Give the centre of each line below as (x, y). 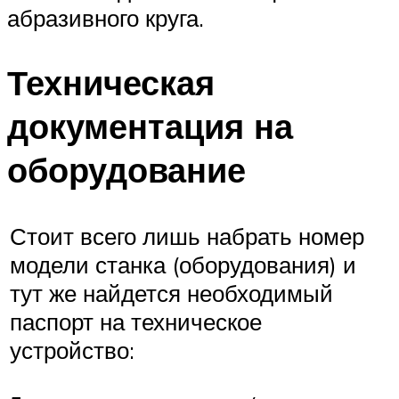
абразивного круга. (106, 17)
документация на (150, 126)
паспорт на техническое (136, 322)
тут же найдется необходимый (171, 293)
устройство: (72, 350)
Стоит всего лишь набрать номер (187, 236)
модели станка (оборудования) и (183, 265)
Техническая (111, 82)
